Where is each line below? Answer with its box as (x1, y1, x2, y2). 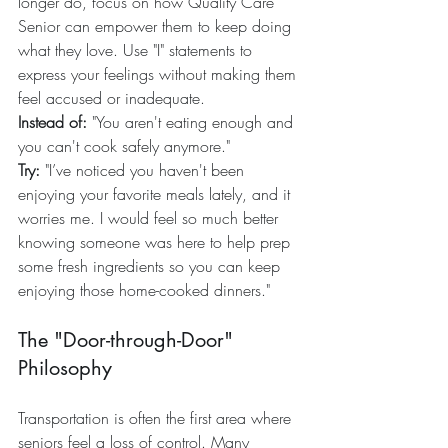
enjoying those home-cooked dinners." (18, 279, 270, 302)
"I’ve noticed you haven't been (40, 159, 249, 182)
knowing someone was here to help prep (18, 231, 295, 254)
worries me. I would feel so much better (18, 207, 283, 230)
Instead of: (18, 111, 87, 134)
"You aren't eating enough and (87, 111, 298, 134)
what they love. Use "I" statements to (18, 39, 257, 62)
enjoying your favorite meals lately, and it (18, 183, 295, 206)
